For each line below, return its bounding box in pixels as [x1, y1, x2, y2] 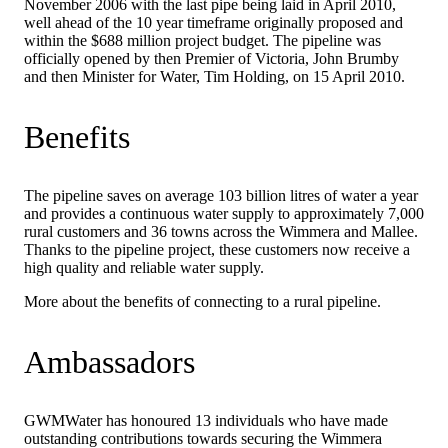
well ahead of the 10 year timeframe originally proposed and [24, 14, 403, 32]
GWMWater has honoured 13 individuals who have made [24, 412, 388, 430]
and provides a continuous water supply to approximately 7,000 [24, 205, 424, 223]
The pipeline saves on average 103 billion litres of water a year [24, 187, 418, 205]
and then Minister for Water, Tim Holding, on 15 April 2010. [24, 68, 405, 86]
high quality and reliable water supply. [24, 259, 264, 277]
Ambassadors [24, 343, 195, 380]
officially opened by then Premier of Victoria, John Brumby [24, 50, 399, 68]
